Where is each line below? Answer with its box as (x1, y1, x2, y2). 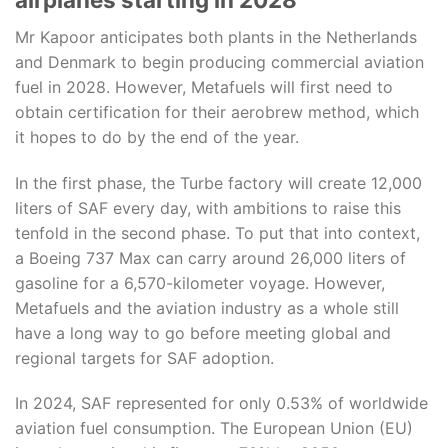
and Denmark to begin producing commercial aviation (15, 51, 424, 72)
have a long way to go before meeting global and (15, 322, 391, 343)
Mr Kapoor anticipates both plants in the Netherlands (15, 26, 417, 47)
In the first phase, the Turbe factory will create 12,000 (15, 172, 422, 193)
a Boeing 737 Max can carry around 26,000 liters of (15, 247, 406, 268)
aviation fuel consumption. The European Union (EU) (15, 418, 413, 439)
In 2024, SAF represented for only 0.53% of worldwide (15, 393, 428, 414)
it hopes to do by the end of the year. (15, 126, 299, 147)
